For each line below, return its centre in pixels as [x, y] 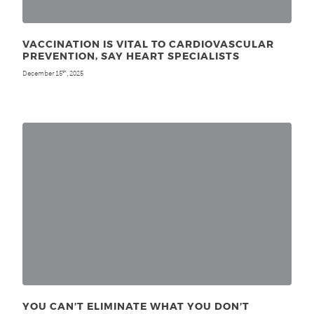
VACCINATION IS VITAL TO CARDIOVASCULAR [148, 44]
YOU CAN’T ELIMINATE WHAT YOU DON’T [136, 306]
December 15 [42, 73]
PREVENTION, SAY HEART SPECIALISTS [131, 56]
